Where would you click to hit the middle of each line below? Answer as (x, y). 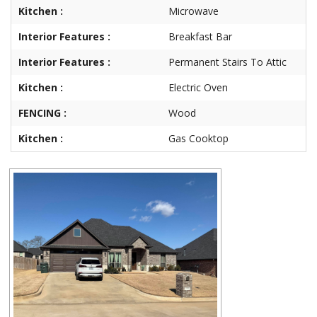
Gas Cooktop (198, 138)
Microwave (194, 11)
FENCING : (42, 113)
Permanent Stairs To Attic (227, 62)
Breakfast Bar (200, 36)
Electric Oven (198, 87)
